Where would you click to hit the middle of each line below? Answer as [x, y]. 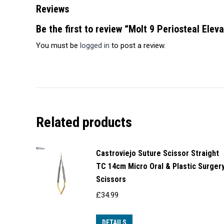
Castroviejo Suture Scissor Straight [157, 153]
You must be [58, 46]
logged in [95, 46]
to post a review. [137, 46]
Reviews [52, 9]
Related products [84, 122]
